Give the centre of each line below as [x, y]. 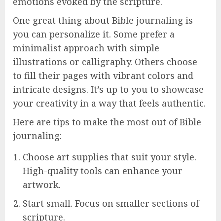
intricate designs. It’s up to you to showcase [108, 89]
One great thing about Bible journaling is [103, 20]
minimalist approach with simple [86, 48]
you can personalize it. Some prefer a [94, 34]
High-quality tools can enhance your [103, 170]
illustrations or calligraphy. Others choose [105, 61]
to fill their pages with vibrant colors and [103, 75]
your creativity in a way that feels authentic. [109, 103]
